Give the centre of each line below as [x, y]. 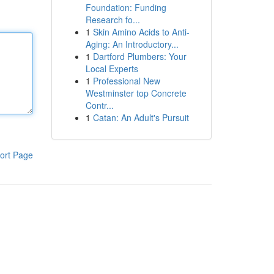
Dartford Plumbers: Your [139, 56]
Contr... [99, 105]
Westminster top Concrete [136, 93]
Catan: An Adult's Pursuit [141, 117]
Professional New [126, 81]
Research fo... [113, 20]
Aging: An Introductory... [132, 44]
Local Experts [112, 68]
